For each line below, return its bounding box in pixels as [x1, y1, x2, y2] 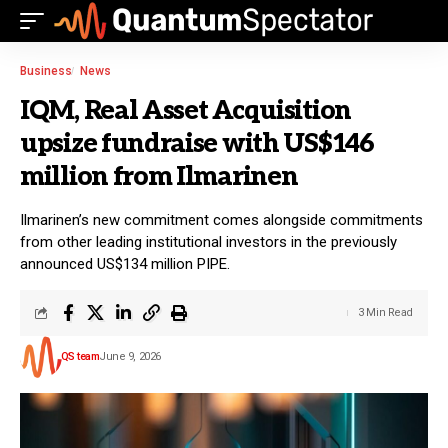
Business [20, 64, 72, 78]
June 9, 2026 [99, 350, 161, 363]
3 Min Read [358, 306, 413, 319]
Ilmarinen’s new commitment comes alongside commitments [20, 211, 423, 229]
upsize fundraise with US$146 [20, 128, 374, 160]
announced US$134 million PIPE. [20, 255, 230, 273]
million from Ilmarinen [20, 161, 298, 193]
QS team [60, 350, 99, 363]
